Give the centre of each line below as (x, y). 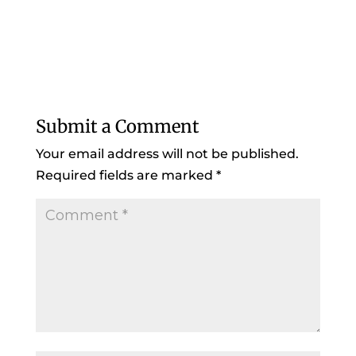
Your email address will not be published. (167, 154)
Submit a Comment (117, 127)
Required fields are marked (126, 176)
